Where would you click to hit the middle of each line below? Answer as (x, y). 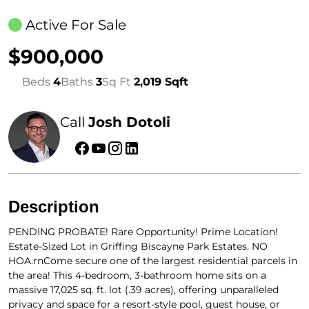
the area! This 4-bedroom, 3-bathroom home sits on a (137, 275)
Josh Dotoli (129, 122)
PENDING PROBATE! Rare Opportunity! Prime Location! (143, 231)
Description (54, 206)
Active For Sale (76, 24)
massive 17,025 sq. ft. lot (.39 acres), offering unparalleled (143, 289)
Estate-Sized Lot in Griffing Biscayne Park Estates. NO (138, 246)
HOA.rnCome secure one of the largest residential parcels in (153, 260)
